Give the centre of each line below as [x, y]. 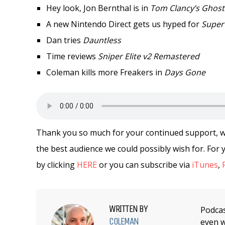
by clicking [57, 165]
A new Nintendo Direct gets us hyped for [124, 24]
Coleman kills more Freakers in [105, 72]
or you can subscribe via [144, 165]
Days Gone [185, 72]
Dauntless [102, 40]
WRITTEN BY [128, 209]
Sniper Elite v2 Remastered [149, 56]
